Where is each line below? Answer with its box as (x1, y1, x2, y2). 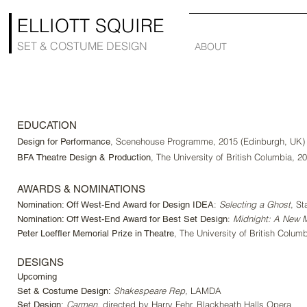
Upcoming (17, 271, 57, 282)
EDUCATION (17, 119, 77, 131)
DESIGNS (17, 256, 64, 268)
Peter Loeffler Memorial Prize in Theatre (17, 228, 174, 238)
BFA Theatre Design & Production (17, 152, 151, 162)
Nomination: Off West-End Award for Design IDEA (17, 199, 214, 210)
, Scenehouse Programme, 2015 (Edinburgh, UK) (110, 136, 305, 147)
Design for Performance (17, 136, 110, 147)
